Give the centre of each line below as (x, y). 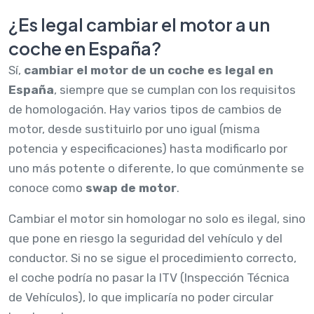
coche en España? (85, 48)
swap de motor (131, 187)
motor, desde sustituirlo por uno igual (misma (134, 129)
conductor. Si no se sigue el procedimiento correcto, (152, 258)
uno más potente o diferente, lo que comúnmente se (156, 168)
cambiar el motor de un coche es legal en (149, 70)
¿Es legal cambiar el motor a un (139, 24)
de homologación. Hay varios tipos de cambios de (145, 109)
